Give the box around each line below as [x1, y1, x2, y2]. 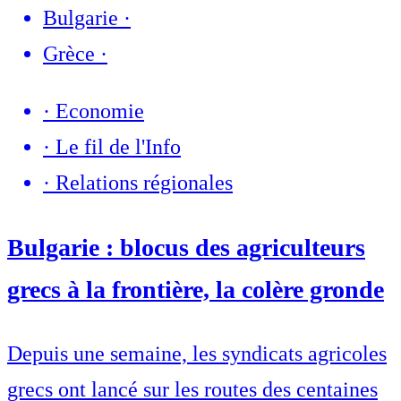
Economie [55, 99, 144, 124]
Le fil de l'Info [55, 135, 181, 159]
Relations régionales [55, 171, 233, 195]
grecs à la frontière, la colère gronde [7, 275, 384, 303]
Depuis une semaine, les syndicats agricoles [7, 341, 387, 365]
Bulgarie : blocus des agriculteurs [7, 233, 365, 261]
